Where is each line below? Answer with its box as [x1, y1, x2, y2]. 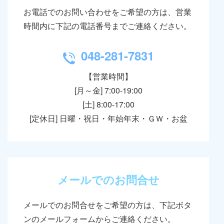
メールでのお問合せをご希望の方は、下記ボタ [23, 198, 191, 210]
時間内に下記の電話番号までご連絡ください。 [23, 19, 191, 31]
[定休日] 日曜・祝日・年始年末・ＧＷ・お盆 [29, 112, 187, 124]
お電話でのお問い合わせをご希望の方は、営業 [23, 5, 191, 17]
